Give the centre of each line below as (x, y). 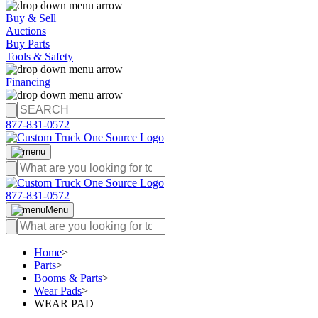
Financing (28, 82)
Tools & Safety (39, 56)
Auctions (26, 31)
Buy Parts (28, 44)
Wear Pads (58, 291)
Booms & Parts (68, 278)
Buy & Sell (31, 18)
